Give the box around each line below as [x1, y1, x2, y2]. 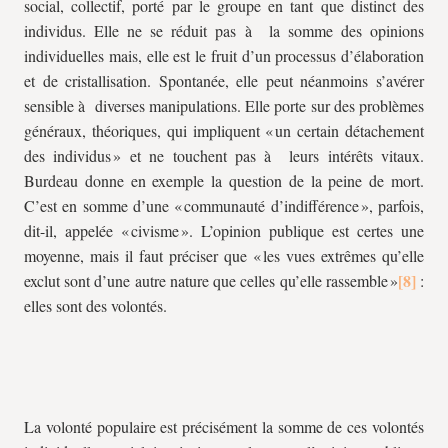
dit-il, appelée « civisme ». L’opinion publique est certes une [24, 220, 424, 241]
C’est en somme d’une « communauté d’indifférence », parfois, [24, 195, 424, 216]
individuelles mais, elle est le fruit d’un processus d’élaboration [24, 45, 424, 66]
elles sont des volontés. [24, 295, 167, 316]
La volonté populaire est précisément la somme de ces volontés [24, 416, 424, 437]
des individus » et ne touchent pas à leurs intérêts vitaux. [24, 145, 424, 166]
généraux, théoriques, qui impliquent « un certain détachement [24, 120, 424, 141]
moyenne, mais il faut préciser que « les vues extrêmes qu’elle [24, 245, 424, 266]
